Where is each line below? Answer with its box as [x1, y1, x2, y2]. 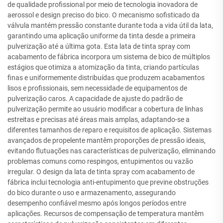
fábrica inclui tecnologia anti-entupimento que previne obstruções [7, 178, 209, 186]
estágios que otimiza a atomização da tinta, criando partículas [7, 63, 199, 71]
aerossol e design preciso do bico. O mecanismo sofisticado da [7, 11, 200, 19]
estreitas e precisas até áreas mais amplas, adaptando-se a [7, 115, 190, 123]
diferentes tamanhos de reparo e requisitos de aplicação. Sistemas [7, 126, 212, 134]
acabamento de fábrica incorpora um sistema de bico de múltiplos [7, 53, 210, 61]
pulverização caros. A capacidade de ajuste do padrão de [7, 95, 183, 103]
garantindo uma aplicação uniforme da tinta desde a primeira [7, 32, 196, 40]
